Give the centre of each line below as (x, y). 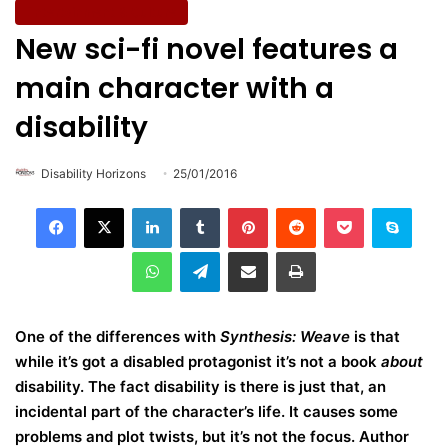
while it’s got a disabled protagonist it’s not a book (198, 361)
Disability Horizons (93, 173)
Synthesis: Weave (285, 336)
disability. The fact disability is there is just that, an (200, 386)
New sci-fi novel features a (206, 49)
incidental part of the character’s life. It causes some (206, 411)
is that (375, 336)
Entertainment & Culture (101, 11)
